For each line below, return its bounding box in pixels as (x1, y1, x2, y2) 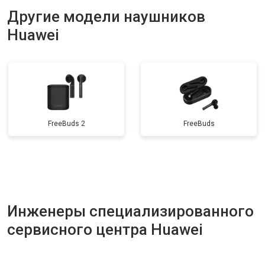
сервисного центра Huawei (7, 221, 203, 238)
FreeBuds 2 (47, 119, 85, 128)
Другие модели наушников (7, 8, 205, 25)
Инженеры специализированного (7, 202, 254, 220)
